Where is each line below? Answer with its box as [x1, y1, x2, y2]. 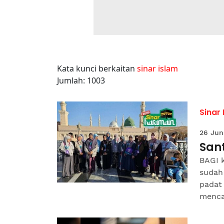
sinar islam [137, 63, 178, 74]
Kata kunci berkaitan [57, 63, 137, 74]
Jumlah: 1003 [57, 75, 105, 86]
